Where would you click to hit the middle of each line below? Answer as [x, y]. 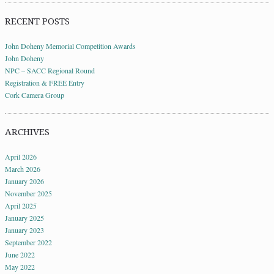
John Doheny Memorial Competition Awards [70, 46]
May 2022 [20, 267]
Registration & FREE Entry [45, 83]
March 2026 [23, 169]
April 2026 [21, 157]
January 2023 [24, 230]
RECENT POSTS [37, 22]
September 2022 [28, 243]
